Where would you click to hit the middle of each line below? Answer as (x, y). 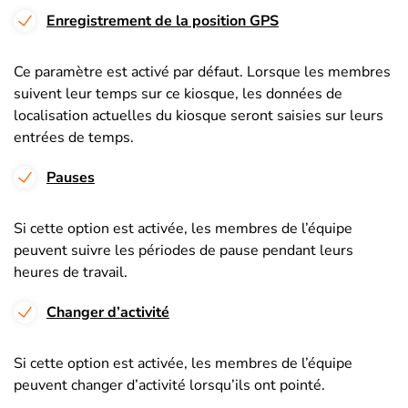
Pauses (71, 177)
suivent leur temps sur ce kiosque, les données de (178, 93)
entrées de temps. (74, 137)
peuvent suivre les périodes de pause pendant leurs (184, 250)
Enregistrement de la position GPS (163, 20)
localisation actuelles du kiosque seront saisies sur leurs (199, 115)
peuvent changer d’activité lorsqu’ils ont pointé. (169, 385)
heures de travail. (71, 272)
